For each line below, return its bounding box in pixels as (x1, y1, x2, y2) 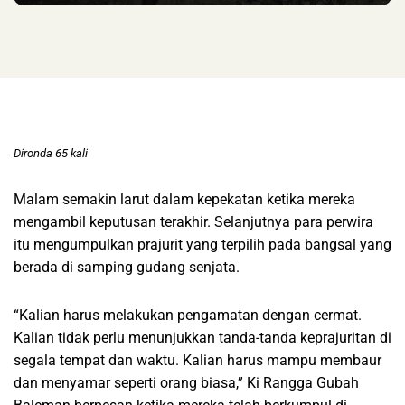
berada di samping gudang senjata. (14, 259, 240, 277)
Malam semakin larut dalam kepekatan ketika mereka (14, 191, 355, 209)
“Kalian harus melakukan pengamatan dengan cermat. (14, 306, 362, 325)
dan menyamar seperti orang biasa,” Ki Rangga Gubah (14, 374, 359, 392)
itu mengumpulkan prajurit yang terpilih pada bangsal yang (14, 236, 391, 254)
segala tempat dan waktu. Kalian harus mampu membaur (14, 352, 381, 370)
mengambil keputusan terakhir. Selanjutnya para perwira (14, 213, 373, 231)
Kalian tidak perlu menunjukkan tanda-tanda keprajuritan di (14, 329, 391, 347)
